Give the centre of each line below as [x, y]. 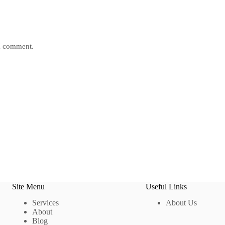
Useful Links [166, 186]
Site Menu [28, 186]
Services [45, 203]
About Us [181, 203]
